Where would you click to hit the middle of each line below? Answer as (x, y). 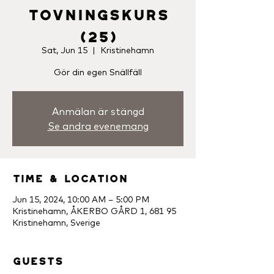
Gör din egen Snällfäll (98, 72)
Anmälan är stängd (98, 111)
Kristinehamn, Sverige (56, 223)
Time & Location (70, 176)
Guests (38, 259)
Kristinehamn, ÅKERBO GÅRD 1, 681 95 (94, 211)
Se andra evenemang (98, 126)
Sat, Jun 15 (65, 50)
